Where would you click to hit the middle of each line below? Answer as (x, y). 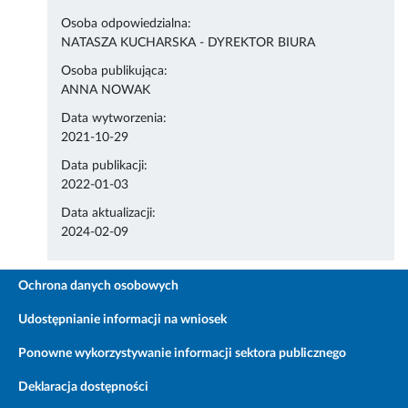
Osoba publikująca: (115, 71)
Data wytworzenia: (114, 119)
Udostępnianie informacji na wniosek (122, 320)
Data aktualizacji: (109, 214)
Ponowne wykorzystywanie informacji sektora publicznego (182, 354)
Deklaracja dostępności (83, 388)
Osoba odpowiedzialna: (127, 24)
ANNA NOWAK (106, 91)
